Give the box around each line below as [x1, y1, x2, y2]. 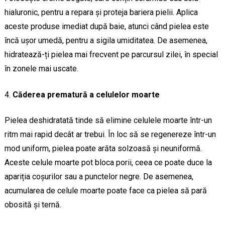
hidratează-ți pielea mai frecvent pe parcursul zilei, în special [4, 50, 218, 60]
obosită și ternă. [4, 200, 61, 210]
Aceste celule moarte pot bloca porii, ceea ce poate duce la [4, 158, 212, 168]
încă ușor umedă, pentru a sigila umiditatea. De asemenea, [4, 36, 207, 46]
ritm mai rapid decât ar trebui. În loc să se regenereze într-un [4, 130, 216, 140]
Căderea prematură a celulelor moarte [12, 90, 160, 100]
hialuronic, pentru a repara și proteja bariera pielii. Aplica [4, 8, 198, 18]
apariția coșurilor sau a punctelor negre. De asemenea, [4, 172, 193, 182]
